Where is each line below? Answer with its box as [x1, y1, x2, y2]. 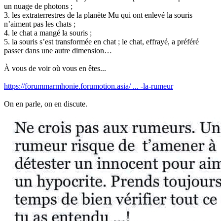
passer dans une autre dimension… [4, 46, 112, 55]
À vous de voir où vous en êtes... [4, 64, 106, 73]
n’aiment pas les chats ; [4, 20, 75, 29]
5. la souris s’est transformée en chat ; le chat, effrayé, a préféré [4, 37, 199, 46]
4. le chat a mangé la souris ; [4, 29, 92, 37]
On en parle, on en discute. [4, 100, 87, 109]
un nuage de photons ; [4, 2, 73, 11]
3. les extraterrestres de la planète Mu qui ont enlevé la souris [4, 11, 192, 20]
